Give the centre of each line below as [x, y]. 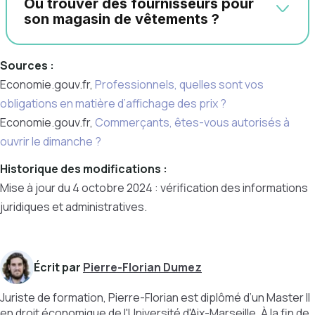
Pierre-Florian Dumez [142, 267]
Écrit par [58, 267]
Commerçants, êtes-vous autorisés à [192, 122]
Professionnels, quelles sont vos [179, 84]
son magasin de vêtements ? [122, 19]
